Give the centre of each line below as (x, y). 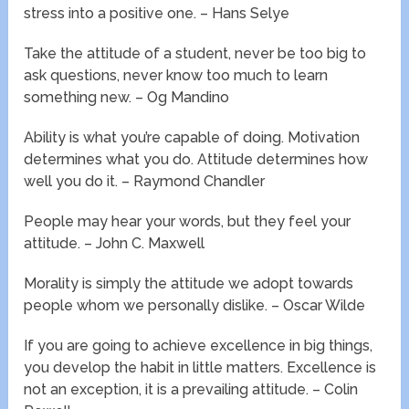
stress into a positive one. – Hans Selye (157, 14)
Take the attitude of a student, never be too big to (195, 54)
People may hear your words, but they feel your (188, 222)
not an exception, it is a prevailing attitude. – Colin (191, 390)
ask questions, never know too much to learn (176, 76)
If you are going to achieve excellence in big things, (199, 346)
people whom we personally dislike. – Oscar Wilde (195, 306)
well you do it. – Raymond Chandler (145, 182)
